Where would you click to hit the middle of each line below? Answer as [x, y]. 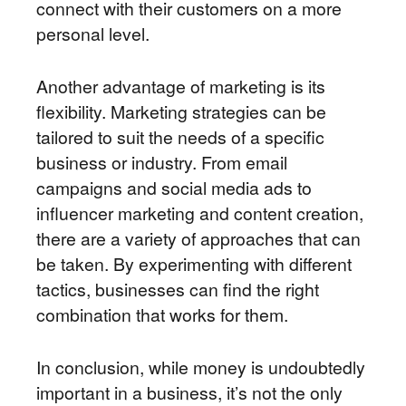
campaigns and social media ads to [174, 188]
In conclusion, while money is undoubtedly [201, 367]
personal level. [93, 34]
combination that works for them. [162, 314]
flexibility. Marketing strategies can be [181, 111]
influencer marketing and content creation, [200, 213]
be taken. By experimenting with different [194, 264]
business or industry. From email [162, 162]
